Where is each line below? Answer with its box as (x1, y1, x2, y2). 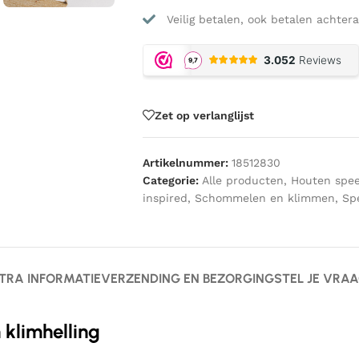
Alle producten (201, 174, 284, 187)
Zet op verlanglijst (154, 108, 254, 122)
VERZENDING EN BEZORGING (100, 271, 274, 286)
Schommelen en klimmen (194, 192, 335, 204)
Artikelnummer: (142, 156, 232, 169)
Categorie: (142, 174, 199, 187)
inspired (142, 192, 188, 204)
